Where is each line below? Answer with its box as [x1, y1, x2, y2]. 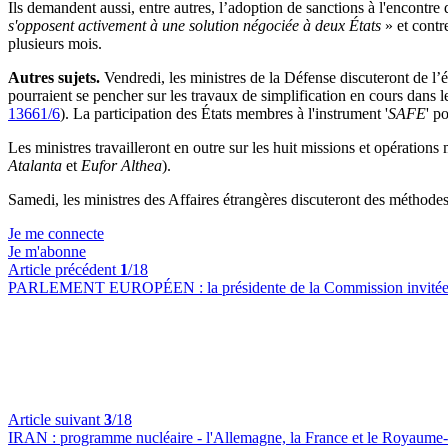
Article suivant [8, 411, 104, 429]
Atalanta [8, 157, 62, 175]
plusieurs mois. [8, 35, 102, 53]
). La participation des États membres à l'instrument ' [60, 105, 388, 123]
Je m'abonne [8, 243, 86, 261]
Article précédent [8, 261, 120, 279]
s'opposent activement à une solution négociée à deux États [8, 17, 385, 35]
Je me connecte [8, 225, 104, 243]
